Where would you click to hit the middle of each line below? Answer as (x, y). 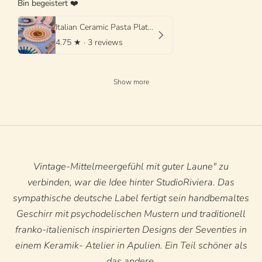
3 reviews (105, 43)
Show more (131, 82)
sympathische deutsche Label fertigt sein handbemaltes (131, 198)
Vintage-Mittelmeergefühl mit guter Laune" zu (131, 167)
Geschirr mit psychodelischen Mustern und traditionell (131, 214)
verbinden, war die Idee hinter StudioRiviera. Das (131, 182)
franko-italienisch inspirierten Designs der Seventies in (131, 230)
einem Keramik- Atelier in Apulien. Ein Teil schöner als (131, 246)
